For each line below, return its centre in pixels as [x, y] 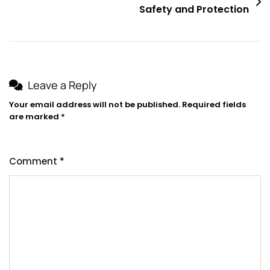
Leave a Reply [62, 85]
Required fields [214, 104]
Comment [34, 161]
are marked [35, 116]
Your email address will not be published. [95, 104]
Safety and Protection [194, 9]
